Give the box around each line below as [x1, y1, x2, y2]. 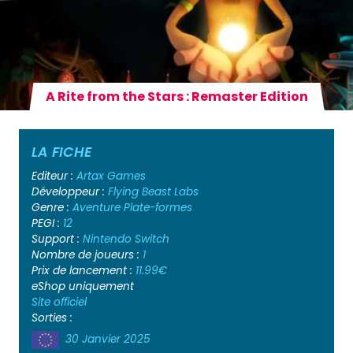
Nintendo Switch [83, 231, 169, 247]
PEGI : [32, 215, 63, 231]
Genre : [32, 199, 72, 215]
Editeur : [32, 168, 76, 184]
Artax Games [76, 168, 146, 184]
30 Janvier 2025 [65, 331, 150, 347]
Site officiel [32, 294, 87, 310]
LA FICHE [32, 142, 91, 162]
